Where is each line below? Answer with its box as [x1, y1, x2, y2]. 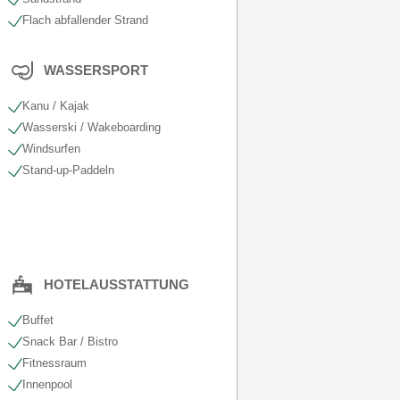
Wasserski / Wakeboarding [21, 121, 161, 134]
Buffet [21, 313, 54, 327]
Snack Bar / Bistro [21, 335, 118, 348]
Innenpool [21, 378, 72, 391]
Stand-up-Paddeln [21, 163, 114, 177]
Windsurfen [21, 142, 80, 155]
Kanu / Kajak [21, 99, 89, 112]
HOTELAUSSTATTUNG [43, 277, 189, 292]
